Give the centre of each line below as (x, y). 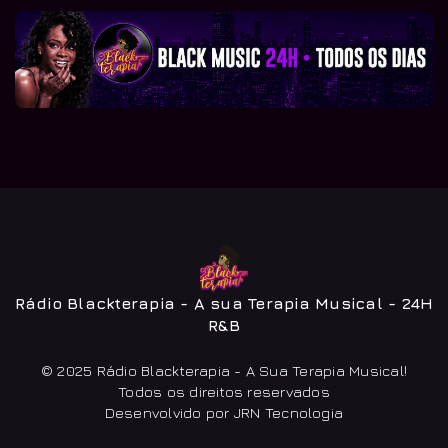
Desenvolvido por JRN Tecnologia (224, 413)
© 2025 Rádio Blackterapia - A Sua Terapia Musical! (224, 371)
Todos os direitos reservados (224, 392)
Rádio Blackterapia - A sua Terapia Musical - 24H (224, 303)
